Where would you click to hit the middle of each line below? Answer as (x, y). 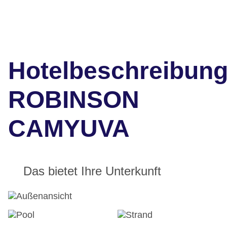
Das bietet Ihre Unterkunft (92, 171)
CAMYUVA (69, 129)
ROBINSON (74, 100)
